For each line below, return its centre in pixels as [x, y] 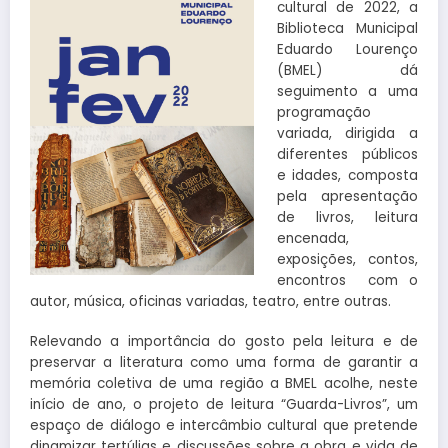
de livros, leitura [347, 217]
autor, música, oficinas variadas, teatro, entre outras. [210, 301]
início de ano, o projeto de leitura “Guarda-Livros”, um [224, 405]
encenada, [312, 238]
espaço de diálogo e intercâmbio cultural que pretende [224, 426]
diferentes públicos [347, 154]
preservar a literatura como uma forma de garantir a [224, 363]
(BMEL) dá [347, 70]
